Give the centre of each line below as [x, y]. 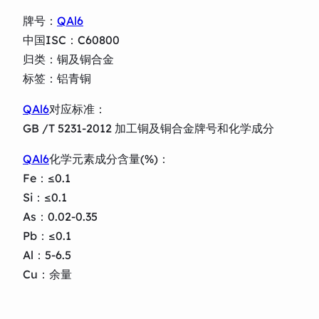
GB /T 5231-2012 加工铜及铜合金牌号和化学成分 [148, 128]
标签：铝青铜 [57, 78]
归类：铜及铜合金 [68, 59]
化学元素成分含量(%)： [109, 158]
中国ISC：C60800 [71, 40]
